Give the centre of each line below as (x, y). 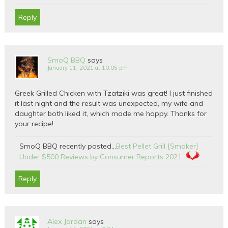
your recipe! (34, 124)
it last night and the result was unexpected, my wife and (109, 104)
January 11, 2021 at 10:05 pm (88, 68)
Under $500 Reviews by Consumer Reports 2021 (101, 157)
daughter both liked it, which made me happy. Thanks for (111, 114)
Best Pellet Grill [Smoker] (158, 146)
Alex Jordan (67, 222)
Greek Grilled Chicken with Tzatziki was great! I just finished (114, 93)
